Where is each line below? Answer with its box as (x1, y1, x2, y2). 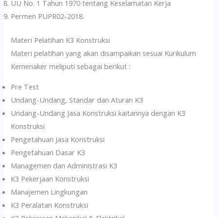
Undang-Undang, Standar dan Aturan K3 (11, 94, 144, 105)
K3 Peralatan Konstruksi (11, 200, 89, 210)
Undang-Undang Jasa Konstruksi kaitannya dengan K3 (11, 108, 186, 118)
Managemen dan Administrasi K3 (11, 160, 118, 170)
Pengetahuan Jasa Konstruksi (11, 134, 105, 144)
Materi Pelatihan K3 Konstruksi (11, 35, 110, 45)
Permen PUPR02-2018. (11, 11, 85, 21)
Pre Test (11, 81, 39, 91)
